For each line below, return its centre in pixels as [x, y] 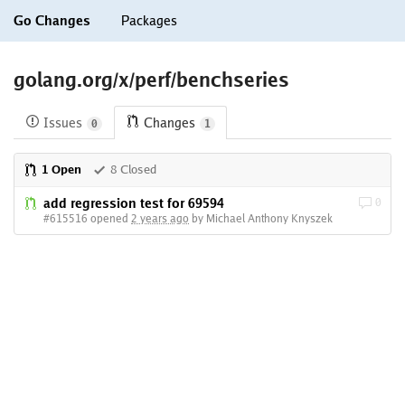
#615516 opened [87, 219]
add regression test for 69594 [134, 204]
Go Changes [52, 21]
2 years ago [160, 219]
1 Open [61, 170]
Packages [149, 21]
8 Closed [133, 170]
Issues [63, 123]
